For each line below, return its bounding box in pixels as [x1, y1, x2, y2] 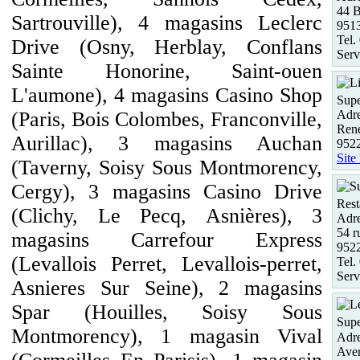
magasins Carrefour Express [11, 228, 322, 252]
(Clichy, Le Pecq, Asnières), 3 [11, 204, 322, 227]
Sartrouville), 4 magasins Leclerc [11, 11, 322, 35]
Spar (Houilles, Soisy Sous [11, 301, 322, 324]
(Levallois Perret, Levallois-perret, [11, 252, 322, 276]
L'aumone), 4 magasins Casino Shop [11, 84, 322, 107]
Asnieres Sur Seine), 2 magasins [11, 276, 322, 300]
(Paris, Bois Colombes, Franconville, [11, 108, 322, 131]
